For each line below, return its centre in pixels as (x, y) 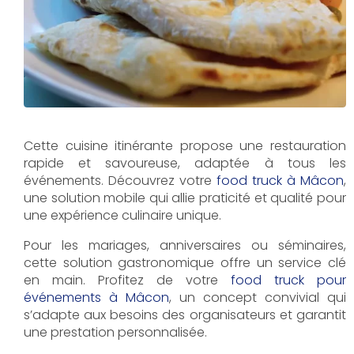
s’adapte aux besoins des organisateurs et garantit (185, 315)
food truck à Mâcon (280, 181)
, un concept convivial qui (258, 298)
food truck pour (288, 281)
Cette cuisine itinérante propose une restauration (185, 146)
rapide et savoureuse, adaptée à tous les (185, 164)
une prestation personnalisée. (115, 333)
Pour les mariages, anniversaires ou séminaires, (185, 246)
